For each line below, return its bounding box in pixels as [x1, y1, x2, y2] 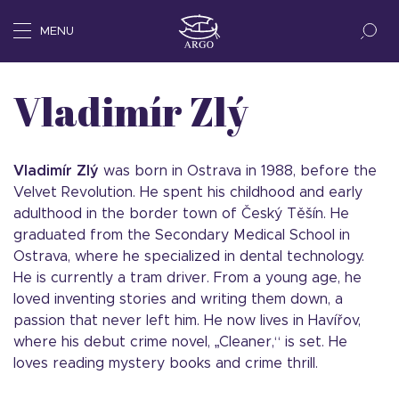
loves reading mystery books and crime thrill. [13, 356, 318, 370]
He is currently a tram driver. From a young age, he [13, 271, 362, 285]
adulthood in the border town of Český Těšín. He [13, 207, 349, 221]
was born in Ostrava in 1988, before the [99, 164, 377, 178]
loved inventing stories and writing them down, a [13, 292, 343, 306]
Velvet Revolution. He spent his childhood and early [13, 185, 362, 199]
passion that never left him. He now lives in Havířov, [13, 313, 361, 328]
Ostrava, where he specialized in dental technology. [13, 249, 364, 264]
